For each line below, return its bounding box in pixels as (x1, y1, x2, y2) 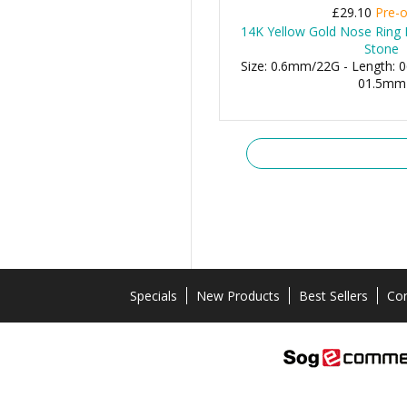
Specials (129, 287, 177, 304)
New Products (195, 287, 280, 304)
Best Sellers (298, 287, 368, 304)
